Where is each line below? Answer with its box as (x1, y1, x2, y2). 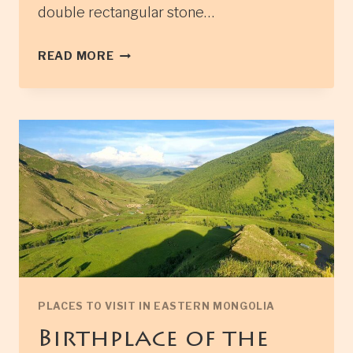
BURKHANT (113, 66, 186, 81)
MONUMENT (113, 110, 190, 125)
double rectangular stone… (38, 4, 214, 21)
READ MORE (38, 49, 114, 64)
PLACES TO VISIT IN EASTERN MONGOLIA (38, 300, 276, 313)
